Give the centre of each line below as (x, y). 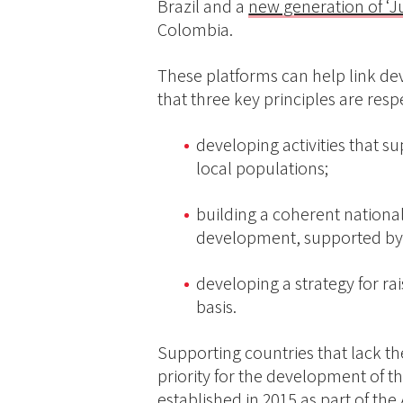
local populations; (263, 169)
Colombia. (196, 30)
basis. (217, 307)
